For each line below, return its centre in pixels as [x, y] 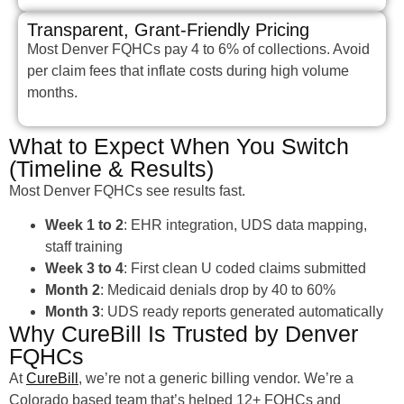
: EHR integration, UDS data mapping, [245, 225]
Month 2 [73, 290]
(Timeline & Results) [111, 168]
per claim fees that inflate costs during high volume [188, 71]
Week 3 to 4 [84, 269]
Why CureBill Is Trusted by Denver [184, 334]
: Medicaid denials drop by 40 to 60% [218, 290]
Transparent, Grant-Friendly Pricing [168, 30]
